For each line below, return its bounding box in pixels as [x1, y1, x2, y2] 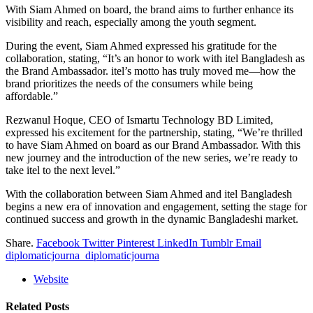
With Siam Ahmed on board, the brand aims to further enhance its [6, 3, 293, 15]
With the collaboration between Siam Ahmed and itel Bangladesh [6, 187, 292, 200]
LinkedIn [157, 236, 198, 249]
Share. [6, 236, 34, 249]
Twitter [82, 236, 114, 249]
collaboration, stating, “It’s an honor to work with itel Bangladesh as [6, 52, 305, 64]
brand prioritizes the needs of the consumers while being [6, 77, 253, 89]
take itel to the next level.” [6, 163, 120, 176]
